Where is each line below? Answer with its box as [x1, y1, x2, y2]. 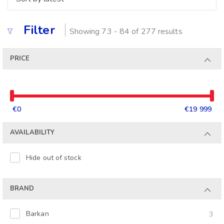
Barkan [26, 208, 49, 218]
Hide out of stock [26, 152, 81, 162]
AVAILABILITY [10, 128, 55, 137]
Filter [23, 22, 55, 38]
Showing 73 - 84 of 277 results [69, 26, 182, 37]
